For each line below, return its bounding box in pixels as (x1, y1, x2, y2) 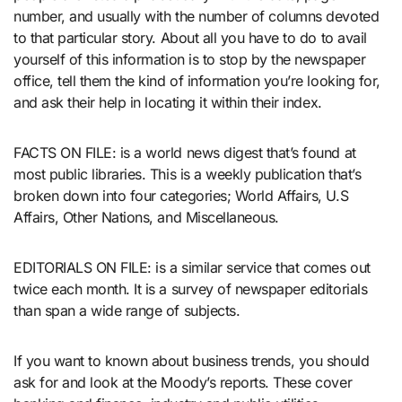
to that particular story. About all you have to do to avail (13, 29, 367, 47)
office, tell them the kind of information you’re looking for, (13, 72, 380, 90)
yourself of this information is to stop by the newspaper (13, 50, 366, 68)
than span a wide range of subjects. (13, 301, 240, 319)
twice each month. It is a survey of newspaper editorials (13, 280, 368, 298)
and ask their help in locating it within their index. (13, 93, 322, 111)
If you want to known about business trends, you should (13, 352, 370, 370)
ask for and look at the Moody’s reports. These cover (13, 373, 353, 391)
